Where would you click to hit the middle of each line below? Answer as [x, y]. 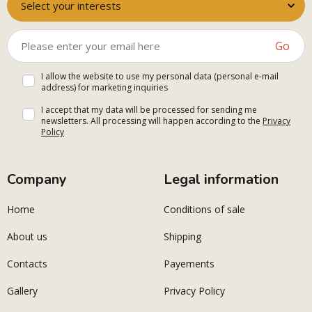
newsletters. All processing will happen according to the [152, 121]
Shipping [182, 237]
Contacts [27, 264]
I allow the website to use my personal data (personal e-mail [160, 77]
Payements [189, 264]
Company [37, 180]
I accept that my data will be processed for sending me [149, 110]
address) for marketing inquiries [104, 88]
